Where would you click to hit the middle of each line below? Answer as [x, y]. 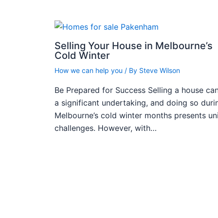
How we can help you [89, 70]
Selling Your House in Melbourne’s [134, 45]
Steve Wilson [160, 70]
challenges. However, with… [106, 128]
